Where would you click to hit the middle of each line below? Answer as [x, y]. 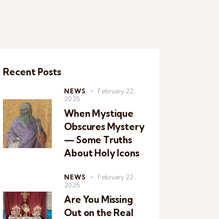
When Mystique [99, 114]
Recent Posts [32, 72]
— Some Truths [98, 140]
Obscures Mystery [104, 127]
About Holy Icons [102, 153]
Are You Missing [99, 200]
